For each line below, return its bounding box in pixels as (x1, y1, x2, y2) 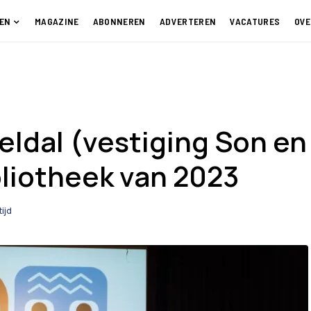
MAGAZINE (34, 15, 79, 27)
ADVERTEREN (159, 15, 217, 27)
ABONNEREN (92, 15, 146, 27)
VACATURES (230, 15, 280, 27)
